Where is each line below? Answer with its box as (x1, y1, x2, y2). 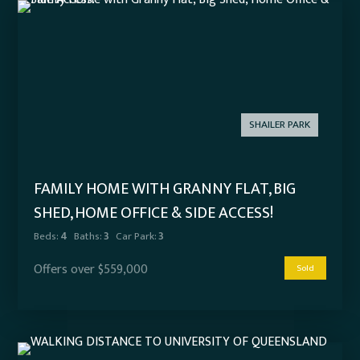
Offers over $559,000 (34, 259, 149, 281)
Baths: (74, 227, 102, 246)
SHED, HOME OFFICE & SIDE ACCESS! (34, 199, 274, 227)
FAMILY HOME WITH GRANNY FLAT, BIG (34, 175, 297, 203)
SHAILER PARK (248, 116, 310, 134)
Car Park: (116, 227, 157, 246)
